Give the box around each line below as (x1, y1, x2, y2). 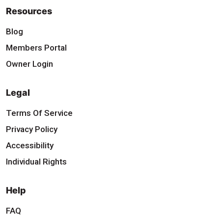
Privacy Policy (6, 124, 57, 134)
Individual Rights (6, 156, 67, 166)
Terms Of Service (6, 108, 73, 118)
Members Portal (6, 42, 67, 53)
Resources (6, 5, 52, 16)
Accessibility (6, 140, 54, 150)
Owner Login (6, 58, 53, 69)
